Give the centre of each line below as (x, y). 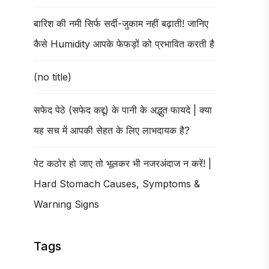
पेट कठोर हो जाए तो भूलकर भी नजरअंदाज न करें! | (122, 163)
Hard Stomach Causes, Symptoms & (117, 184)
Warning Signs (66, 204)
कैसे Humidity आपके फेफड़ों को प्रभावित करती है (124, 44)
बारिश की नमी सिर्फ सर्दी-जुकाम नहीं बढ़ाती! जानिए (121, 23)
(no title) (53, 77)
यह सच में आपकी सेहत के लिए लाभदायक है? (112, 130)
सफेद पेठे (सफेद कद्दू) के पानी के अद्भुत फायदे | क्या (123, 110)
